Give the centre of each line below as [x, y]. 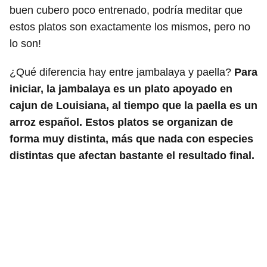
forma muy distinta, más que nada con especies [131, 139]
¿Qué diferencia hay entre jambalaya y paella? [122, 72]
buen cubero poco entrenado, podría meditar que [126, 10]
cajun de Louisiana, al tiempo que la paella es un [133, 105]
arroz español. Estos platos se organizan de [121, 122]
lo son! [25, 43]
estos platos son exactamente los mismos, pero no [130, 27]
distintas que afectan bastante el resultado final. [132, 155]
